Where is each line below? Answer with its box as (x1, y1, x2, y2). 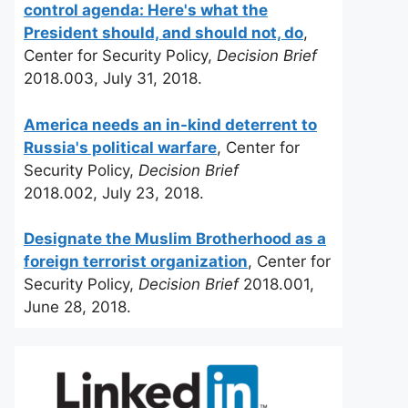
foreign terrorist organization (24, 252, 248, 270)
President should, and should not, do (24, 24, 303, 42)
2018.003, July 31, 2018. (24, 69, 202, 87)
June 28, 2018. (24, 298, 131, 316)
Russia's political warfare (24, 138, 217, 157)
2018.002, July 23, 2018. (24, 183, 204, 202)
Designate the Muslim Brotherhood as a (24, 229, 326, 248)
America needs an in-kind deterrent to (24, 115, 317, 134)
